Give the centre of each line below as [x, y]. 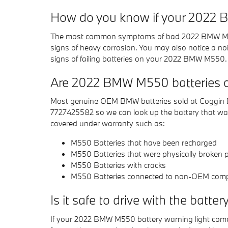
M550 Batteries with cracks [118, 165]
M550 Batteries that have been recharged [144, 142]
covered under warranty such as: [108, 123]
